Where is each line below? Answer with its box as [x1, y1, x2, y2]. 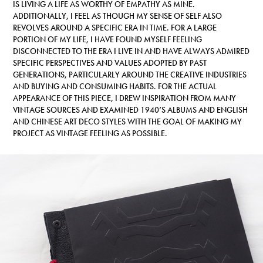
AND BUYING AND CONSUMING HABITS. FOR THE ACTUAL [13, 82, 217, 92]
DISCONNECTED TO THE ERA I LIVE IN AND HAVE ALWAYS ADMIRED [13, 46, 250, 56]
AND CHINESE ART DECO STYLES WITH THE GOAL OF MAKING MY [13, 117, 242, 127]
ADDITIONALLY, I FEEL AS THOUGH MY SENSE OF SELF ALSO [13, 11, 222, 21]
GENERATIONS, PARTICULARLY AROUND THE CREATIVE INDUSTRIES [13, 70, 247, 80]
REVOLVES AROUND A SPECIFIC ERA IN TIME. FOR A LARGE [13, 23, 217, 33]
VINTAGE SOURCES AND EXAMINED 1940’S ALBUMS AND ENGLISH [13, 105, 248, 115]
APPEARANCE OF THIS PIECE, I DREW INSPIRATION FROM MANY [13, 93, 237, 103]
